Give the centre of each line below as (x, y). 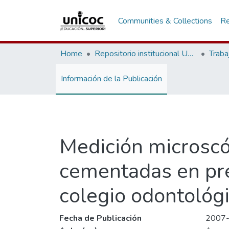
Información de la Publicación (111, 79)
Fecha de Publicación (100, 218)
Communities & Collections (165, 21)
